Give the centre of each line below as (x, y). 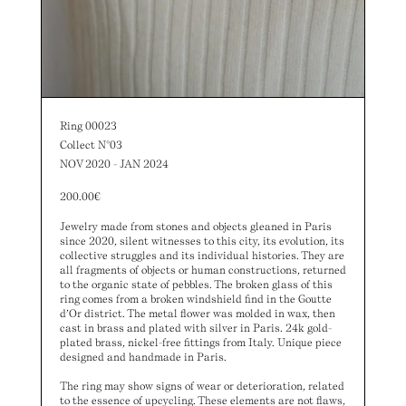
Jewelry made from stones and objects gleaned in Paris (195, 226)
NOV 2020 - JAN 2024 (114, 164)
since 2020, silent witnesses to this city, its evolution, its (202, 241)
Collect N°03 (91, 145)
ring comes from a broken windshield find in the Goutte (195, 299)
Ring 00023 (88, 126)
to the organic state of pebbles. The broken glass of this (196, 284)
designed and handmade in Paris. (143, 357)
